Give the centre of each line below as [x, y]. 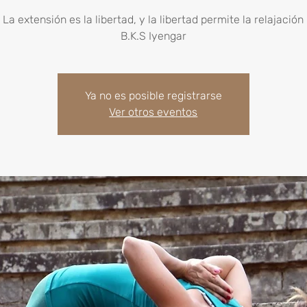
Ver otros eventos [153, 112]
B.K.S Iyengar [153, 36]
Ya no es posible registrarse [153, 96]
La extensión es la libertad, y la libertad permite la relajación [153, 20]
